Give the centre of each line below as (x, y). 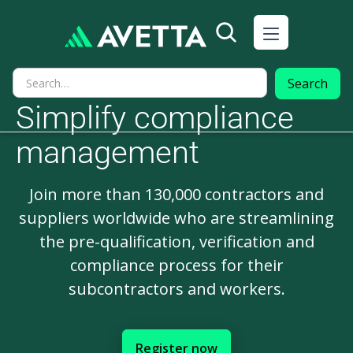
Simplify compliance (155, 118)
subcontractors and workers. (176, 289)
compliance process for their (176, 265)
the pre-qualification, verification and (176, 242)
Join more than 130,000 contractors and (176, 194)
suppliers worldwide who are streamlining (176, 218)
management (108, 152)
